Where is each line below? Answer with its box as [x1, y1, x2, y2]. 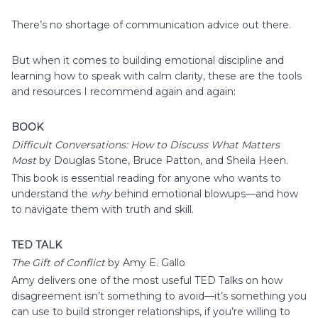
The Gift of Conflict [11, 256, 105, 269]
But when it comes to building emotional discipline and [11, 53, 284, 67]
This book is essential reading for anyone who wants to [11, 171, 281, 185]
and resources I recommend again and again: [11, 84, 236, 98]
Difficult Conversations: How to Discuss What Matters [11, 138, 280, 151]
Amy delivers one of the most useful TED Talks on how [11, 273, 283, 287]
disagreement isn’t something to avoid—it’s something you [11, 289, 307, 302]
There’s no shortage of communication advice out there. [11, 18, 291, 31]
